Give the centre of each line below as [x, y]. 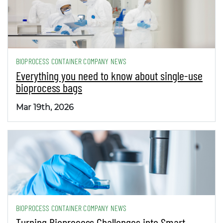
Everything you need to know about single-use [109, 75]
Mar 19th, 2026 [45, 107]
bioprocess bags [49, 87]
